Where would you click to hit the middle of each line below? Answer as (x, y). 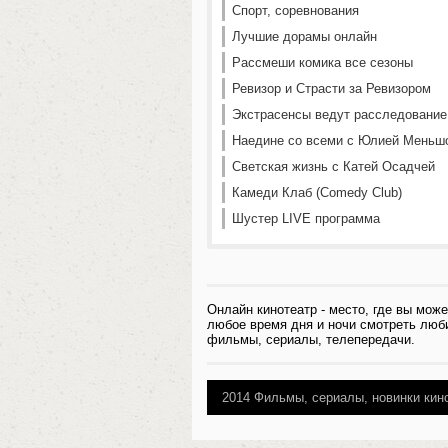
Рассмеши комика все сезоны (322, 62)
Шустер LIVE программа (306, 218)
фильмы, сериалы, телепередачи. (311, 339)
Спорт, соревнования (295, 10)
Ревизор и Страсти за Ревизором (331, 88)
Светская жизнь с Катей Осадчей (333, 166)
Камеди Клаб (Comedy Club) (317, 192)
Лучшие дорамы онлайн (304, 36)
